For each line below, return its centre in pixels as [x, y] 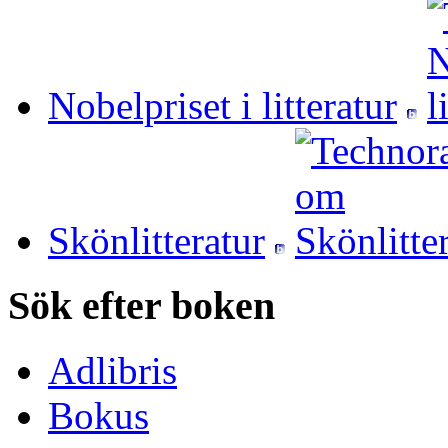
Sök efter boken [141, 306]
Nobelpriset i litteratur [222, 106]
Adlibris [112, 370]
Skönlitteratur [156, 241]
